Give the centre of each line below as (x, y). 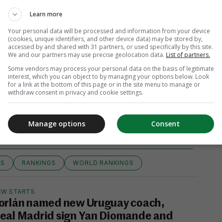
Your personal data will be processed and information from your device (109, 31)
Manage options (56, 123)
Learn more (46, 14)
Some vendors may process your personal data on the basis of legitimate (111, 69)
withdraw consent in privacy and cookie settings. (76, 92)
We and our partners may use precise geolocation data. (87, 55)
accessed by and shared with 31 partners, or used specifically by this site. (111, 47)
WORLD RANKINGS (103, 163)
